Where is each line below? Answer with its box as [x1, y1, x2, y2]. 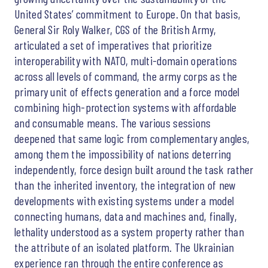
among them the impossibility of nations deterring [14, 146, 232, 161]
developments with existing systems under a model [14, 193, 234, 208]
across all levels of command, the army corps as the [14, 68, 237, 83]
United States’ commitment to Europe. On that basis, [14, 6, 241, 21]
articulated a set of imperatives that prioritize [14, 37, 212, 52]
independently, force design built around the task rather [14, 162, 254, 176]
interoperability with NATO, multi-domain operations [14, 53, 237, 68]
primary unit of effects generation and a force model [14, 84, 240, 99]
